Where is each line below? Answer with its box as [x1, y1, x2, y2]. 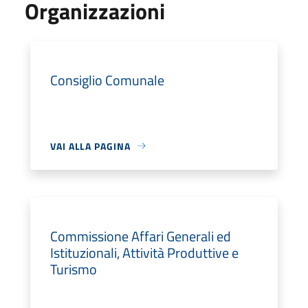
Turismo [50, 258, 97, 280]
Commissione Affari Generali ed [50, 225, 231, 247]
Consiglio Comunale [50, 69, 164, 91]
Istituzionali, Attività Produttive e [50, 241, 239, 263]
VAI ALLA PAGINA [50, 138, 131, 153]
